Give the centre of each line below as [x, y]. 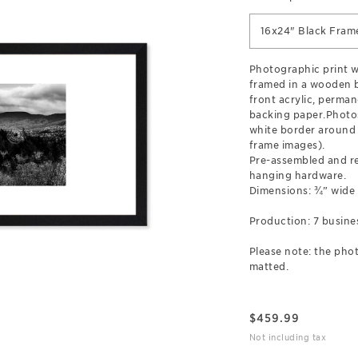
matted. [268, 267]
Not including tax [287, 337]
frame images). [287, 145]
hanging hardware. [297, 175]
